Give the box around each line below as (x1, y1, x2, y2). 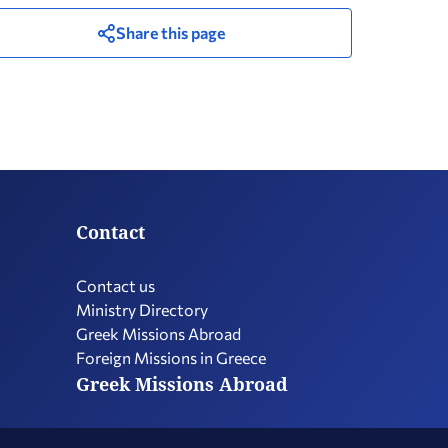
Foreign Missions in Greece (76, 348, 266, 367)
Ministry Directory (76, 300, 208, 319)
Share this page (115, 23, 225, 42)
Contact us (76, 276, 155, 295)
